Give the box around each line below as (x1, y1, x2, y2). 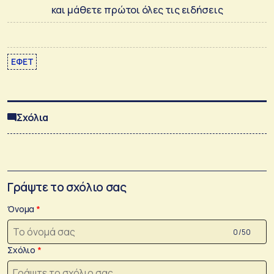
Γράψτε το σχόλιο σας (7, 179, 127, 196)
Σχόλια (17, 110, 49, 124)
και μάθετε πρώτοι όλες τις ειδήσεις (51, 2, 223, 17)
